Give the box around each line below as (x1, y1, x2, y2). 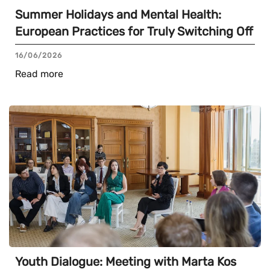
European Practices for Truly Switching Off (15, 24, 253, 39)
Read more (15, 67, 63, 80)
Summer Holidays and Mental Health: (15, 7, 221, 22)
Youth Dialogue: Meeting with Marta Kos (15, 254, 236, 269)
